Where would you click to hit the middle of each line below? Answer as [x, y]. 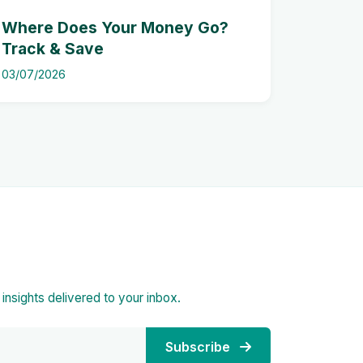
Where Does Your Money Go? [115, 28]
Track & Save [53, 49]
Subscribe [199, 347]
